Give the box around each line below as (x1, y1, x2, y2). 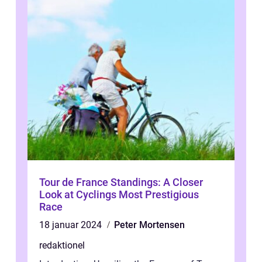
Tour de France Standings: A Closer (39, 176, 203, 189)
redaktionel (39, 240, 85, 251)
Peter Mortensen (114, 219, 185, 231)
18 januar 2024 (39, 219, 104, 231)
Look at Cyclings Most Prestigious (39, 188, 199, 201)
